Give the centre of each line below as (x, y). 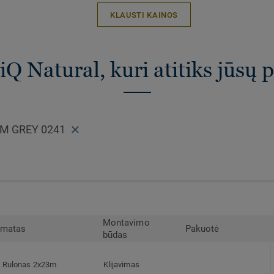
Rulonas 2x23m (29, 265)
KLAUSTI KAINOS (144, 15)
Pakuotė (202, 229)
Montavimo (126, 223)
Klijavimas (121, 265)
